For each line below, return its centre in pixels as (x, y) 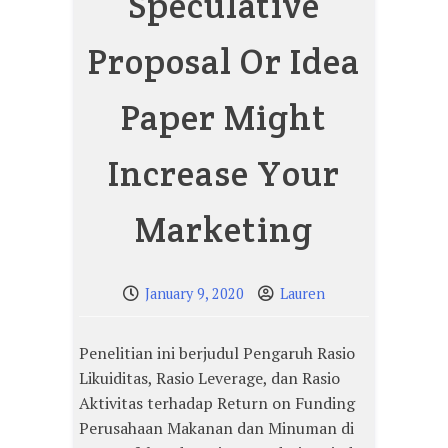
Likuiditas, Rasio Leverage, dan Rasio (209, 378)
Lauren (302, 294)
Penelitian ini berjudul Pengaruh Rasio (217, 353)
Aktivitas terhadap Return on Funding (217, 403)
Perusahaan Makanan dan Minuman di (216, 428)
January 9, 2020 (194, 294)
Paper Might (224, 117)
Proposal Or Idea (224, 61)
